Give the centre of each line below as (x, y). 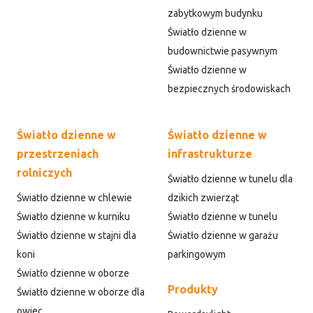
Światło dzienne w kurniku (73, 217)
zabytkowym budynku (215, 14)
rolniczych (44, 173)
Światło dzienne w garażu (223, 236)
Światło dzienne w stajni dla (77, 236)
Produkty (193, 290)
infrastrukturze (210, 154)
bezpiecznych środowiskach (229, 89)
